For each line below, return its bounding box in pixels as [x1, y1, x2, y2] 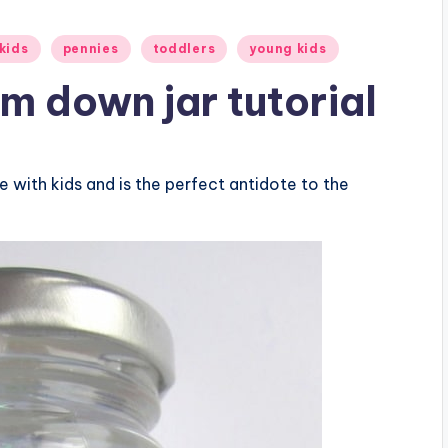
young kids [249, 40, 327, 56]
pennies [62, 40, 119, 56]
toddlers [152, 40, 216, 56]
